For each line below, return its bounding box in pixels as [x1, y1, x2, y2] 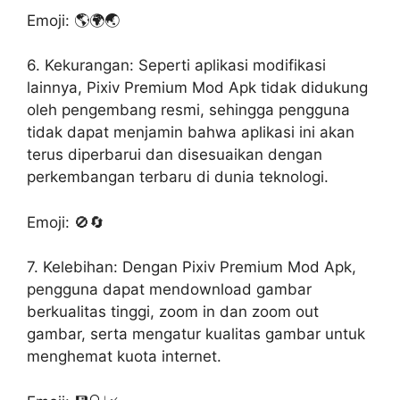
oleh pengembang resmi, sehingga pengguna [27, 101, 350, 119]
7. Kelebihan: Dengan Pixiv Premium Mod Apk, [27, 258, 356, 276]
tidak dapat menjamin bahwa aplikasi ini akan [27, 123, 354, 141]
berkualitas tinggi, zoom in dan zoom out [27, 303, 319, 321]
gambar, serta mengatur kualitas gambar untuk [27, 325, 365, 343]
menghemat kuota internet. [27, 347, 221, 365]
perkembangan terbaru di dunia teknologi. [27, 168, 329, 186]
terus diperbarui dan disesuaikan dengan [27, 146, 322, 163]
